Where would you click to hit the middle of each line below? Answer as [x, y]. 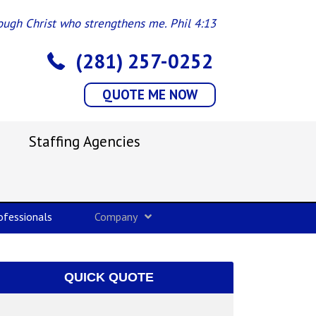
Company [116, 217]
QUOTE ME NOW [150, 95]
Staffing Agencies [84, 141]
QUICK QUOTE [109, 277]
